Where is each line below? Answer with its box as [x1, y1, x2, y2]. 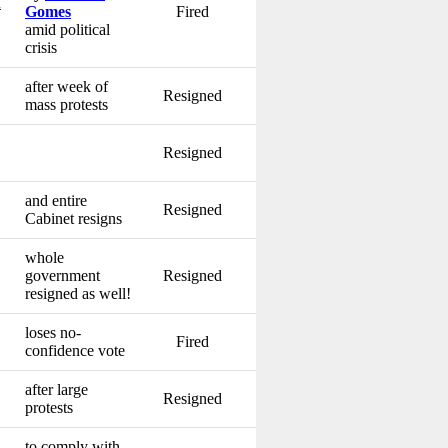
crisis [25, 38, 57, 56]
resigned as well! [25, 284, 131, 302]
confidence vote [25, 341, 125, 359]
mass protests [25, 95, 108, 113]
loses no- [25, 323, 81, 341]
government [25, 266, 100, 284]
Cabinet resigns [25, 209, 122, 227]
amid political [25, 20, 110, 38]
